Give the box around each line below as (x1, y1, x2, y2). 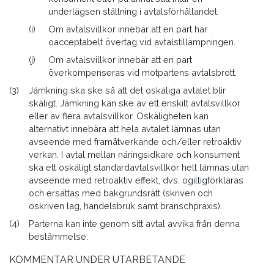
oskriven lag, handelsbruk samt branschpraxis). (29, 201, 222, 211)
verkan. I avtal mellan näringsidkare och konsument (29, 149, 240, 160)
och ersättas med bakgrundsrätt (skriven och (29, 188, 213, 198)
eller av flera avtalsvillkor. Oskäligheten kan (29, 111, 209, 121)
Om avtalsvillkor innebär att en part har (48, 24, 207, 34)
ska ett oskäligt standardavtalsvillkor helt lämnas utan (29, 162, 249, 172)
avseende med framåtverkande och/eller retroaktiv (29, 136, 242, 147)
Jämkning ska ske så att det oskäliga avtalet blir (29, 85, 226, 95)
